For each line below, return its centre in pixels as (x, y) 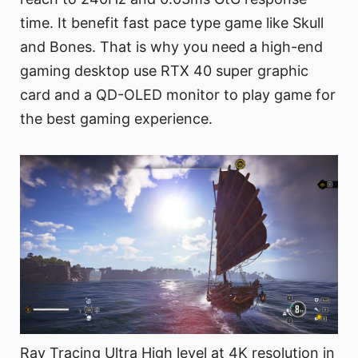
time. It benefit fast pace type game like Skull (172, 22)
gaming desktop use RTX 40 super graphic (164, 70)
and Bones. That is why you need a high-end (171, 46)
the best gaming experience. (116, 118)
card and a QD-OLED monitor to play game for (178, 94)
